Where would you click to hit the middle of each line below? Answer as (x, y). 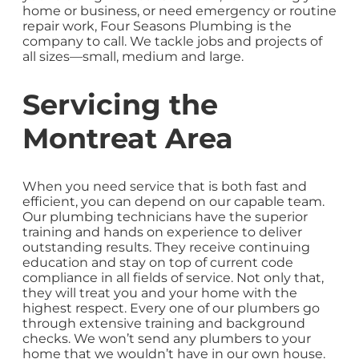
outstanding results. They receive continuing (166, 247)
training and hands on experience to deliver (162, 232)
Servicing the (120, 104)
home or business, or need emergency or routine (179, 11)
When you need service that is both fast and (165, 186)
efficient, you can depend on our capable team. (173, 201)
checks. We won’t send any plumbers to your (167, 338)
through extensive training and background (164, 323)
